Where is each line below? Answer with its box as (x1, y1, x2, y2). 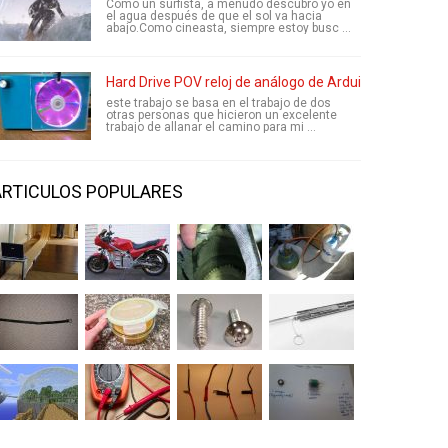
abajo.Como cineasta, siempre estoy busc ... (106, 21, 351, 35)
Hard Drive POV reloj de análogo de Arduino (106, 74, 377, 90)
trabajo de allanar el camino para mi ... (106, 120, 316, 134)
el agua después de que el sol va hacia (106, 9, 322, 23)
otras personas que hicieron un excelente (106, 108, 337, 122)
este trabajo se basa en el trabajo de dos (106, 96, 331, 110)
